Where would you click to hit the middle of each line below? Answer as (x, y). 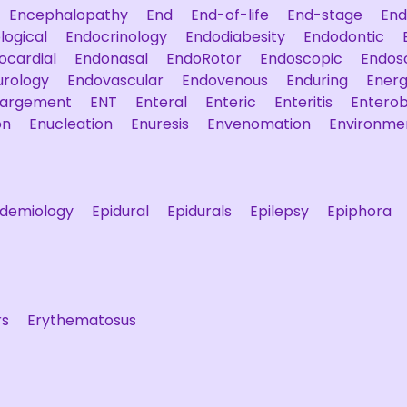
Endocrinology (116, 37)
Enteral (161, 102)
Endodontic (344, 37)
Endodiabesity (235, 37)
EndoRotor (204, 59)
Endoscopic (301, 59)
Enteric (231, 102)
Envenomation (259, 124)
